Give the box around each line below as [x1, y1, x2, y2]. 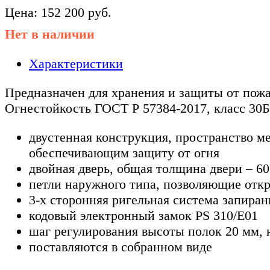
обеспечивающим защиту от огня [29, 145, 219, 161]
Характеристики [29, 55, 123, 71]
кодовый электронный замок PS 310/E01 [29, 208, 258, 224]
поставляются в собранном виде [29, 239, 212, 255]
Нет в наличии [5, 27, 95, 42]
